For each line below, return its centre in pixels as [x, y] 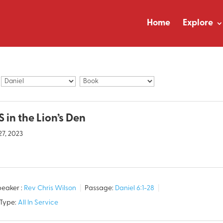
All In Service [38, 203]
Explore [198, 23]
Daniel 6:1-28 [135, 188]
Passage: [99, 188]
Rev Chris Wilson [50, 188]
